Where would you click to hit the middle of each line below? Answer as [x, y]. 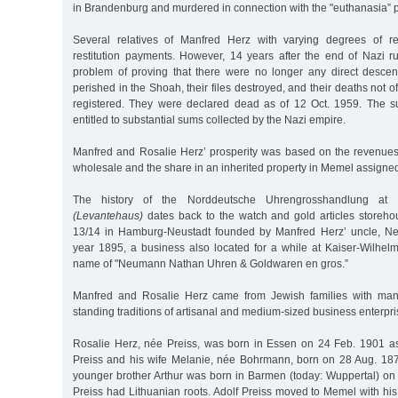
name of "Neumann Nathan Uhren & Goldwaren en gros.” [211, 263]
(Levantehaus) [108, 215]
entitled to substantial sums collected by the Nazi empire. [209, 119]
